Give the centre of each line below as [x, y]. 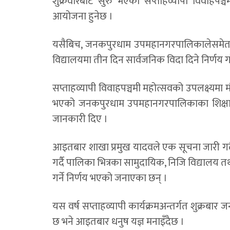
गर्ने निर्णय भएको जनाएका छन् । [110, 178]
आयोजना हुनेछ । [83, 17]
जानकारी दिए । [80, 119]
